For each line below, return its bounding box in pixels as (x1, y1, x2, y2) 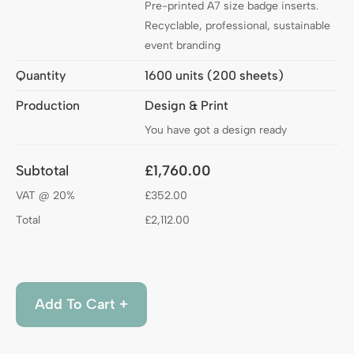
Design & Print (145, 98, 229, 114)
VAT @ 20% (16, 189, 75, 203)
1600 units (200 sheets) (145, 68, 284, 84)
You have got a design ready (145, 123, 288, 137)
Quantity (16, 68, 66, 84)
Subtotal (16, 162, 69, 180)
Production (16, 98, 80, 114)
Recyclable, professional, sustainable (145, 19, 331, 33)
